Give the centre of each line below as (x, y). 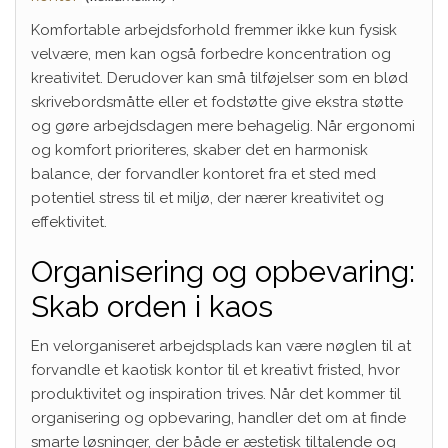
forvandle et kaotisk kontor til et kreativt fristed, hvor (215, 369)
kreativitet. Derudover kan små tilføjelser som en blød (219, 77)
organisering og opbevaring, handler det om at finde (218, 417)
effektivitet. (69, 221)
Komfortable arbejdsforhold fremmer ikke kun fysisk (214, 29)
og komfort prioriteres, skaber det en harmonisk (199, 149)
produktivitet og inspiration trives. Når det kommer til (216, 393)
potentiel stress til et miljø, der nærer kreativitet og (207, 197)
